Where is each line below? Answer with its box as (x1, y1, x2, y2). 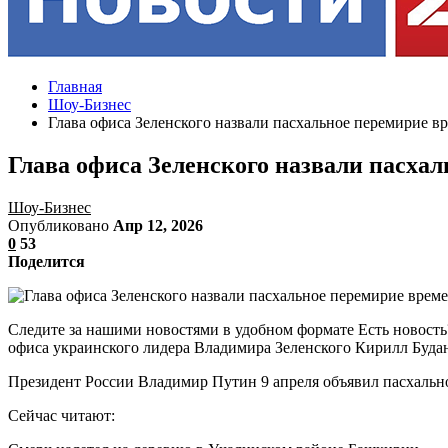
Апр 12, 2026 (113, 216, 203, 234)
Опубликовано (8, 216, 113, 234)
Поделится (8, 252, 85, 270)
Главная (48, 78, 102, 95)
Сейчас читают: (8, 406, 115, 424)
